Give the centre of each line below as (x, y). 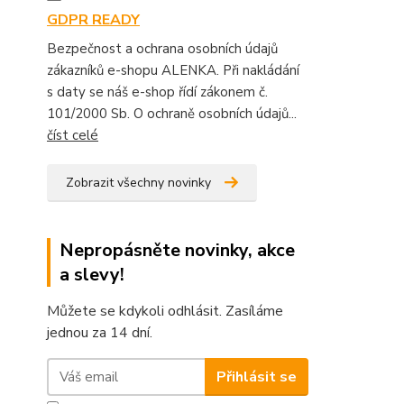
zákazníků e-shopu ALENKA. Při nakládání (173, 71)
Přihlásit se (256, 376)
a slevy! (92, 275)
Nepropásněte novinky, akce (177, 251)
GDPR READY (93, 20)
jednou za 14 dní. (100, 333)
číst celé (73, 136)
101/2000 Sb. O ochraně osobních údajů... (172, 114)
